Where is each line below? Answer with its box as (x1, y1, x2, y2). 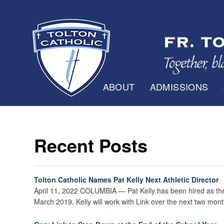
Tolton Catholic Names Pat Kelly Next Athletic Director (34, 174, 219, 184)
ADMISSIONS (149, 80, 208, 93)
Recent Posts (34, 131, 148, 158)
